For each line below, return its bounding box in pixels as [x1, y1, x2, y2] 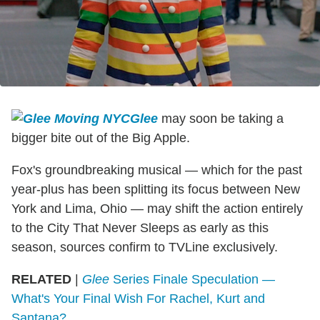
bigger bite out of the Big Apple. [11, 131, 190, 146]
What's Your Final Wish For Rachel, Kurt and [11, 291, 265, 306]
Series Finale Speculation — [109, 272, 275, 287]
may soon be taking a [158, 111, 284, 126]
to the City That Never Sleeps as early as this [11, 221, 269, 236]
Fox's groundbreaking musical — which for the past [11, 163, 302, 178]
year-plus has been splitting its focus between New [11, 182, 300, 197]
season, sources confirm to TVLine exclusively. [11, 240, 278, 255]
